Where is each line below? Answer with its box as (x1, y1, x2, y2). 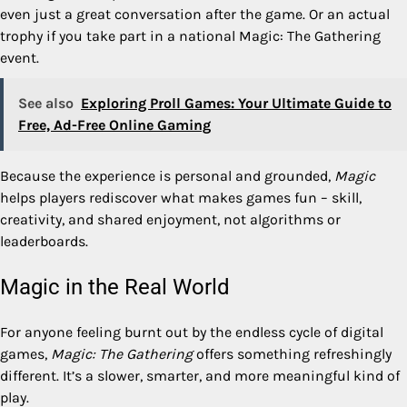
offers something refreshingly (193, 344, 392, 362)
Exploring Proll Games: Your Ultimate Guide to (81, 94, 392, 113)
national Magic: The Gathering (179, 27, 381, 45)
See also (18, 94, 74, 113)
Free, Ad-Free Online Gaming (18, 116, 211, 134)
